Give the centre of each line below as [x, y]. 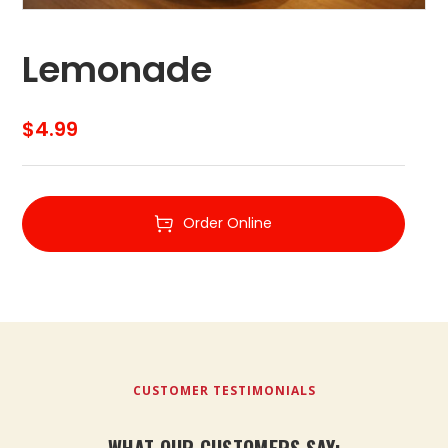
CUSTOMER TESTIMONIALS [224, 391]
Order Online [228, 222]
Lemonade [117, 70]
